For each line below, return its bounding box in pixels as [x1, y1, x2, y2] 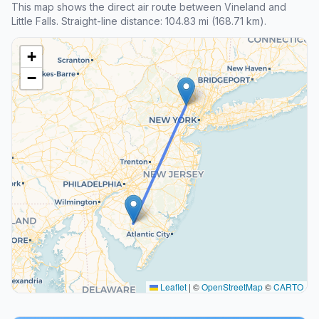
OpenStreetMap [202, 280, 263, 293]
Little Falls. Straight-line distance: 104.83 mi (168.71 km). [11, 14, 266, 27]
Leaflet [158, 280, 187, 293]
